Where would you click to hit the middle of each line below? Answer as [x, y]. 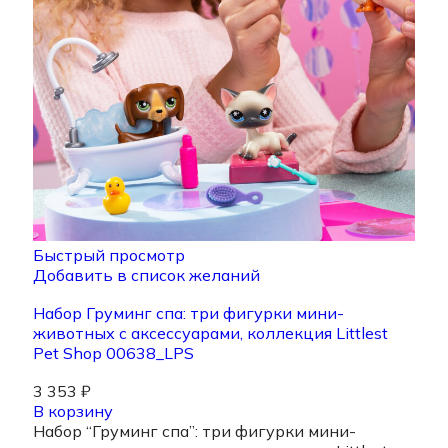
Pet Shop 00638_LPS [113, 353]
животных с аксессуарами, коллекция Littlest [210, 333]
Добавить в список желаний [146, 275]
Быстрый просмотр [109, 255]
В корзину [73, 411]
